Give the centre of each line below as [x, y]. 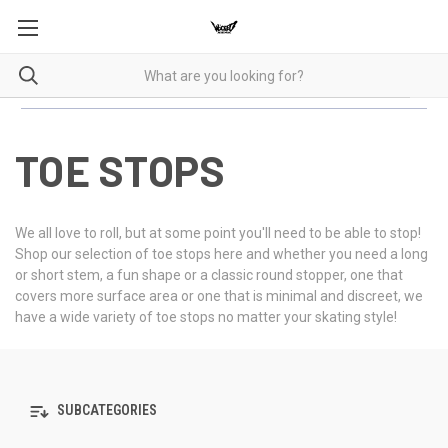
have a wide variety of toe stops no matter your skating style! [206, 317]
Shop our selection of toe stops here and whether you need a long [221, 254]
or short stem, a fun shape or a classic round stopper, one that [209, 275]
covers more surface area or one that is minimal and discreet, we [219, 296]
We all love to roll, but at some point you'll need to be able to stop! [218, 233]
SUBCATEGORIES [105, 410]
